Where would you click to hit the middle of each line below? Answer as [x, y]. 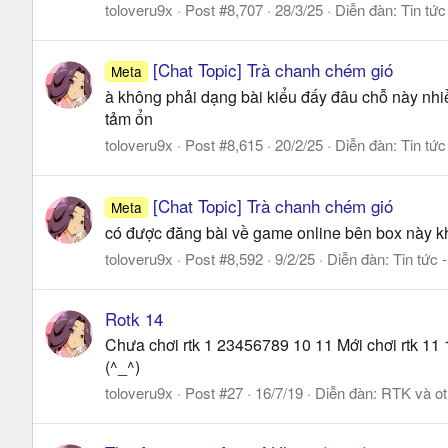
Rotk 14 [134, 318]
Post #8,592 [224, 258]
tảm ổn [129, 119]
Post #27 [214, 392]
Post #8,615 [224, 145]
